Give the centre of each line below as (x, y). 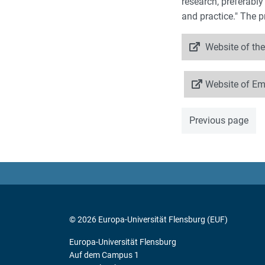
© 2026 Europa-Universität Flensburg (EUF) (148, 220)
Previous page (219, 121)
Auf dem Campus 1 (104, 255)
